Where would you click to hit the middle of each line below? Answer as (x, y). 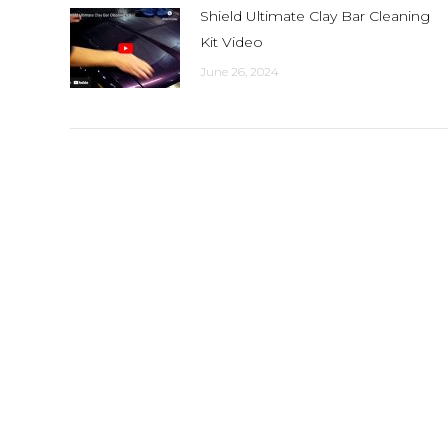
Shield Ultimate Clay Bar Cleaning (315, 16)
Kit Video (231, 42)
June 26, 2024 (239, 72)
